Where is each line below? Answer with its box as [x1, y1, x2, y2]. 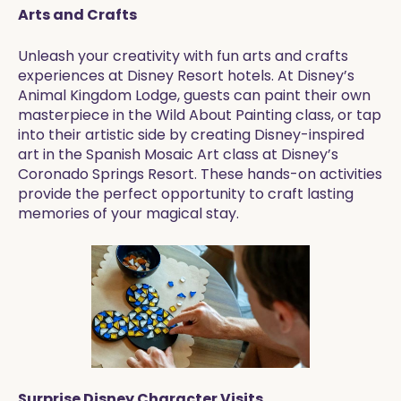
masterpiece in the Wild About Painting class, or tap [18, 105, 381, 125]
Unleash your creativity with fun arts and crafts [18, 46, 348, 66]
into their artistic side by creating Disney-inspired [18, 124, 364, 145]
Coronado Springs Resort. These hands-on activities [18, 164, 382, 184]
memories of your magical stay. [18, 203, 239, 224]
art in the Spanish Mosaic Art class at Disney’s [18, 144, 338, 165]
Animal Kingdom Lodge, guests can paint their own [18, 85, 371, 106]
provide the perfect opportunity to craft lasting [18, 183, 354, 204]
